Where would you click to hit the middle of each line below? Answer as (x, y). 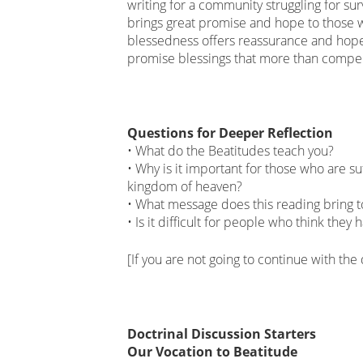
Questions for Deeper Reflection (230, 132)
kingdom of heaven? (185, 186)
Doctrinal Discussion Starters (222, 333)
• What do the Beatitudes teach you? (231, 150)
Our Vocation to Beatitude (212, 351)
